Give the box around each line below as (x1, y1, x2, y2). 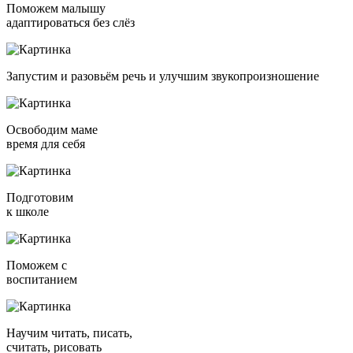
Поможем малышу (6, 2, 106, 16)
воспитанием (6, 273, 77, 287)
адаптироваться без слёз (6, 16, 135, 30)
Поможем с (6, 258, 67, 273)
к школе (6, 205, 49, 219)
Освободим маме (6, 123, 98, 137)
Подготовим (6, 191, 73, 205)
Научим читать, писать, (6, 326, 132, 340)
